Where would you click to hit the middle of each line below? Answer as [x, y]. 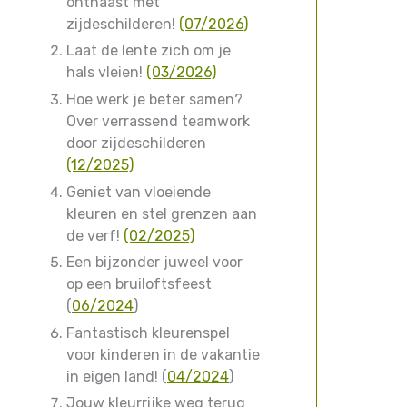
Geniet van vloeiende [139, 192]
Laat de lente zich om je [149, 51]
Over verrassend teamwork [158, 121]
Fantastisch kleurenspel [148, 333]
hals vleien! [106, 73]
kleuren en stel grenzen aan [162, 213]
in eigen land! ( [117, 376]
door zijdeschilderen [136, 143]
